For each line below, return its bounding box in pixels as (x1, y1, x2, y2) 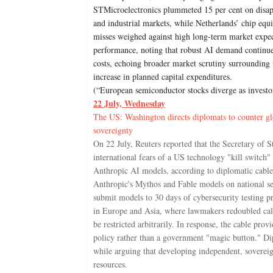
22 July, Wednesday (93, 96, 165, 110)
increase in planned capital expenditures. (93, 70, 232, 82)
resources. (93, 258, 127, 270)
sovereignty (93, 124, 133, 136)
